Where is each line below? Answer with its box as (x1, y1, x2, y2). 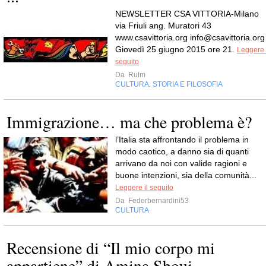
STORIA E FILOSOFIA (153, 80, 223, 88)
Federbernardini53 (126, 197, 189, 205)
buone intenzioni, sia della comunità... (115, 170, 256, 180)
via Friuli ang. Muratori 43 (115, 21, 211, 30)
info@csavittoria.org (190, 33, 265, 42)
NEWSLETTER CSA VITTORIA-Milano (115, 9, 259, 18)
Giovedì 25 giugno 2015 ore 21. (115, 45, 237, 54)
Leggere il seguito (115, 183, 173, 192)
